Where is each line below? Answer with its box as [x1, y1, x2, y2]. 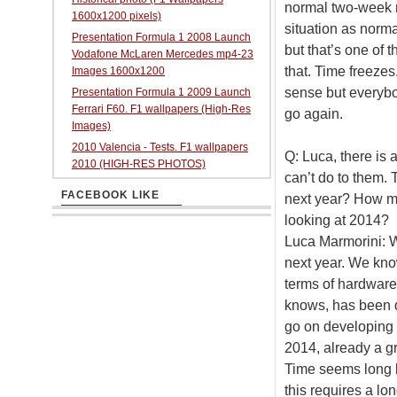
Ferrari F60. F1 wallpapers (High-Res [72, 103, 251, 115]
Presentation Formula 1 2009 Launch [72, 86, 251, 98]
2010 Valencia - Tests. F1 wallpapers [72, 141, 248, 153]
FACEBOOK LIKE [61, 189, 160, 201]
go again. [284, 105, 343, 121]
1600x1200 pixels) [72, 10, 161, 22]
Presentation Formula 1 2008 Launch [72, 31, 251, 43]
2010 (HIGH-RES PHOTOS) [72, 158, 206, 170]
